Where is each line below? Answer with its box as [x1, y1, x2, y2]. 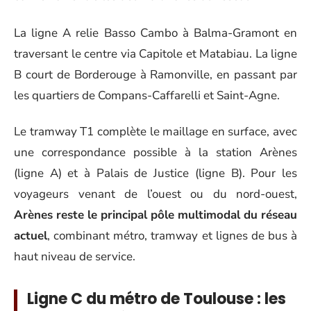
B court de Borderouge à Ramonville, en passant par [14, 66, 297, 83]
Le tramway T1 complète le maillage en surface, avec [14, 124, 297, 140]
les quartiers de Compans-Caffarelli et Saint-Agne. [14, 87, 280, 103]
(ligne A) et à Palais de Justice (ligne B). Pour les [14, 165, 297, 181]
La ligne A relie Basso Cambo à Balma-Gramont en [14, 24, 297, 41]
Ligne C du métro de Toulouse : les [27, 288, 286, 310]
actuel [14, 228, 47, 244]
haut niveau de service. [14, 249, 135, 264]
